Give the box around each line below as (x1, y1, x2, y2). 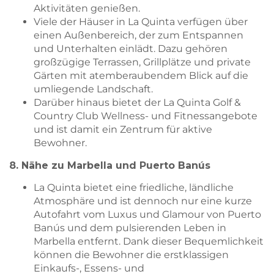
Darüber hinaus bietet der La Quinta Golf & (34, 97, 241, 109)
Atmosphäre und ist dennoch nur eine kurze (34, 195, 252, 207)
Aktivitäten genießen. (34, 2, 140, 15)
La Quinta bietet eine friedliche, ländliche (34, 182, 234, 194)
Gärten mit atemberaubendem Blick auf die (34, 70, 248, 82)
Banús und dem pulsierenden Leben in (34, 222, 226, 234)
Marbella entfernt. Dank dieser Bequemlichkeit (34, 235, 264, 248)
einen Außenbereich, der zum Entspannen (34, 29, 243, 42)
